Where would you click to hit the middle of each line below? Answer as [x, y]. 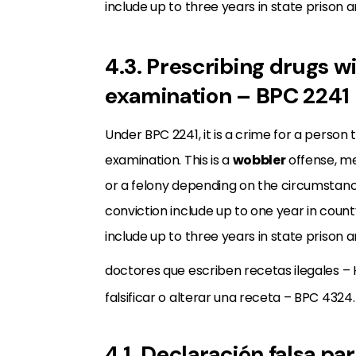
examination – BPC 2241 [227, 96]
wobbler [259, 160]
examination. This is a [169, 160]
